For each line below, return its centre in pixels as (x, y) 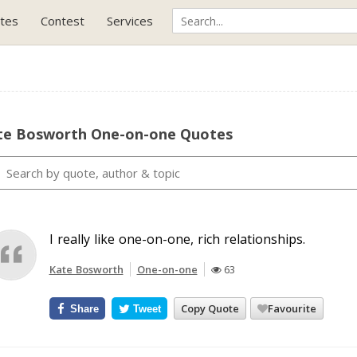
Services (130, 21)
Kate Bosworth (86, 269)
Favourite (292, 308)
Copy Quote (210, 308)
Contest (63, 21)
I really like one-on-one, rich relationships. (177, 239)
